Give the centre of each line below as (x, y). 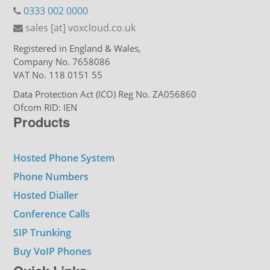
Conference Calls (52, 214)
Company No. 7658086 (62, 62)
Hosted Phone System (64, 158)
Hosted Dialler (46, 196)
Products (42, 122)
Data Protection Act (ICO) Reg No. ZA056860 (105, 95)
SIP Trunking (42, 233)
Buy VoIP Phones (53, 252)
